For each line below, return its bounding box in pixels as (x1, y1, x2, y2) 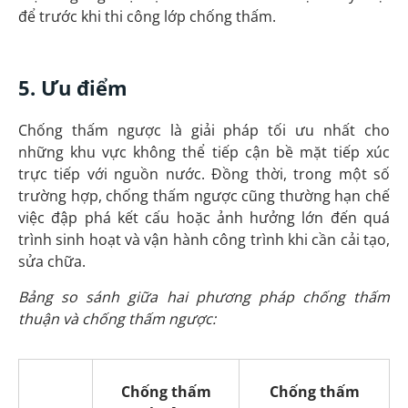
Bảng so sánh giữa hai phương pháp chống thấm (18, 286, 390, 307)
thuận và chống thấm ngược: (18, 308, 216, 329)
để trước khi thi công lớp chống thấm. (18, 6, 280, 27)
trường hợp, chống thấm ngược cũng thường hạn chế (18, 185, 390, 206)
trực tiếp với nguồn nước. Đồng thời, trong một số (18, 163, 390, 184)
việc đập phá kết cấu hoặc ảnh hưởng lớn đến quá (18, 207, 390, 228)
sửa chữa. (18, 250, 86, 271)
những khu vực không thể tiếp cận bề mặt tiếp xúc (18, 141, 390, 162)
